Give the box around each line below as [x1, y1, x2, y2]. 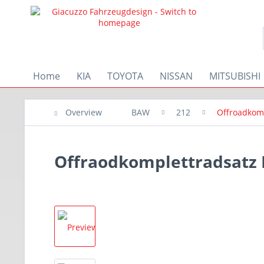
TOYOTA [107, 70, 143, 82]
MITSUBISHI [209, 70, 260, 82]
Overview [65, 107, 102, 118]
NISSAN [160, 70, 193, 82]
